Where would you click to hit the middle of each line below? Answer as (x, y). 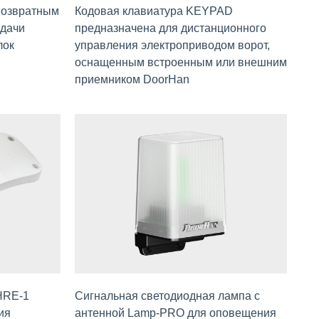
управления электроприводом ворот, (172, 46)
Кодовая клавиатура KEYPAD (153, 11)
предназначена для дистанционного (170, 28)
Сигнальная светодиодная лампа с (167, 296)
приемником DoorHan (132, 80)
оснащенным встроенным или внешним (181, 63)
